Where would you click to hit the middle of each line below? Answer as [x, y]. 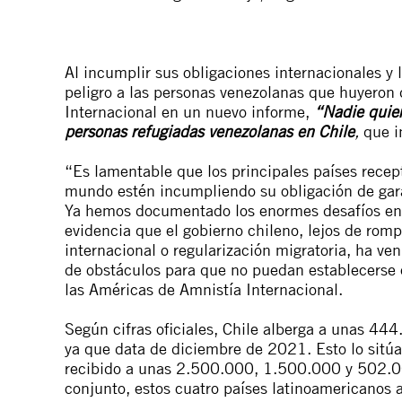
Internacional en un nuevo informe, [189, 111]
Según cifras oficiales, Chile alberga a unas [217, 328]
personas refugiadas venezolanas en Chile [210, 131]
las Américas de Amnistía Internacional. [204, 288]
